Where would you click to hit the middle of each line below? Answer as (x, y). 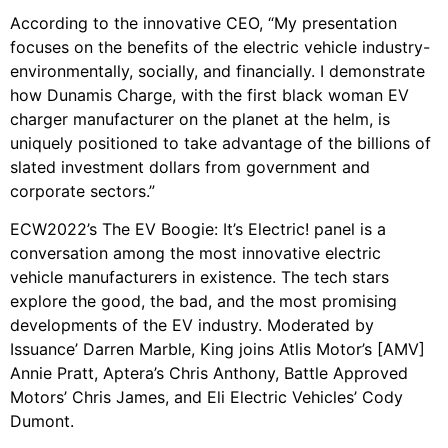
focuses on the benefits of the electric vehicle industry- (220, 46)
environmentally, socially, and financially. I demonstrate (217, 70)
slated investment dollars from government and (190, 166)
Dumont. (42, 420)
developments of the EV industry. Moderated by (192, 324)
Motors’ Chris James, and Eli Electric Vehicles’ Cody (206, 396)
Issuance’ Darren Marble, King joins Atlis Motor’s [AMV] (217, 348)
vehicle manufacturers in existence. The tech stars (199, 276)
